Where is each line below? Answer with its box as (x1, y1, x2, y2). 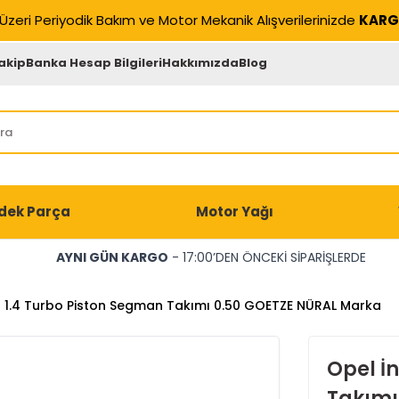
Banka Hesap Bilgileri (26, 53, 163, 71)
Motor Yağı (195, 202, 273, 221)
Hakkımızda (162, 53, 240, 71)
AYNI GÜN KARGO (55, 248, 168, 266)
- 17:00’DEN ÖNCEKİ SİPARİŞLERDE (167, 248, 366, 266)
